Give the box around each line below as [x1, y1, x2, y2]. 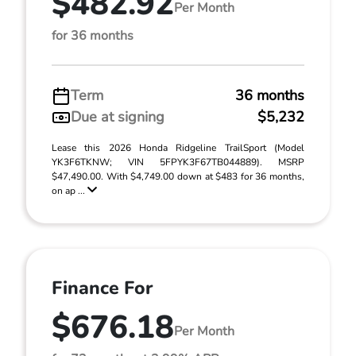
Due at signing [71, 107, 164, 126]
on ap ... [52, 184, 87, 197]
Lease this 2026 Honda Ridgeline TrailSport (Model [52, 141, 304, 154]
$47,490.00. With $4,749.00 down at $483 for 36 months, [52, 170, 304, 183]
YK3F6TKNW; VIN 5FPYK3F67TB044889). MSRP [52, 156, 304, 168]
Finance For [52, 276, 153, 300]
